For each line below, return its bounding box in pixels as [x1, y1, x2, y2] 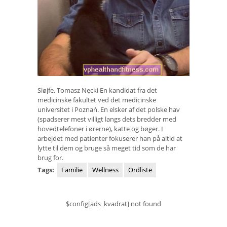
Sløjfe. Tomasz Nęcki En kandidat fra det [37, 86, 157, 95]
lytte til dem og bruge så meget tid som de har [37, 143, 176, 153]
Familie [61, 165, 83, 175]
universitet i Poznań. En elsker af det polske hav [37, 105, 180, 115]
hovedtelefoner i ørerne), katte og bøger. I [37, 124, 163, 134]
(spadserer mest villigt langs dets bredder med [37, 115, 176, 124]
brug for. [37, 153, 63, 163]
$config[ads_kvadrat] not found [66, 199, 161, 209]
